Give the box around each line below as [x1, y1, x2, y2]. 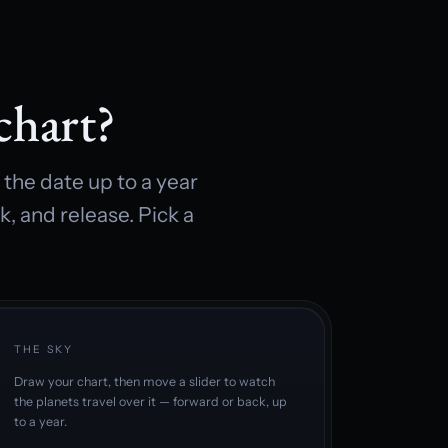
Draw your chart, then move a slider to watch [14, 374, 276, 389]
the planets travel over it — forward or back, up [14, 394, 288, 409]
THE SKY [14, 343, 73, 356]
